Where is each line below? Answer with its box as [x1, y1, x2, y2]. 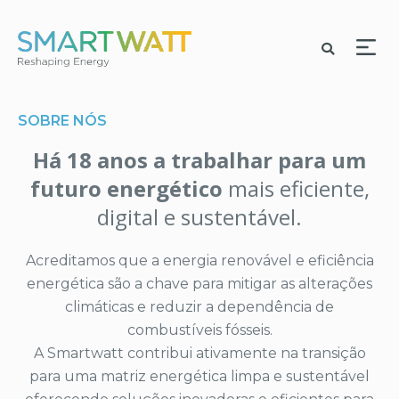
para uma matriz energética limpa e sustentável [29, 367, 370, 385]
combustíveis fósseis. [126, 321, 273, 338]
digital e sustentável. [97, 201, 302, 232]
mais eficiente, [222, 173, 370, 203]
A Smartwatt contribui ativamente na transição [33, 344, 366, 362]
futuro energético [29, 173, 223, 203]
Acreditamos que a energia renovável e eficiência [25, 251, 374, 269]
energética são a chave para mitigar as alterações [27, 274, 372, 292]
